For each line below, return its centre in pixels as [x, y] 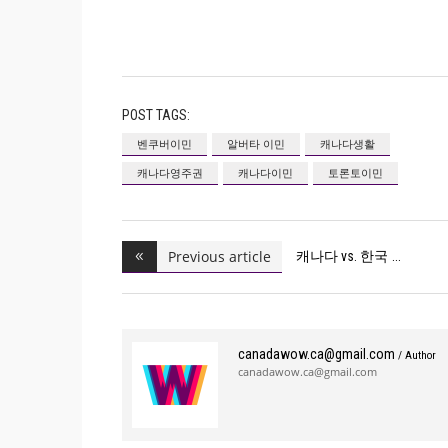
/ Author [417, 355]
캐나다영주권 [170, 172]
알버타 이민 [256, 143]
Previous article [219, 256]
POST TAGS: [156, 114]
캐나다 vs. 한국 [342, 256]
